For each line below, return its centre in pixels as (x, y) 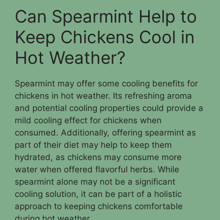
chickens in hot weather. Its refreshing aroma (103, 96)
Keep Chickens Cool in (105, 37)
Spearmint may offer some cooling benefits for (106, 83)
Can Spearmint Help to (106, 16)
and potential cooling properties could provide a (109, 108)
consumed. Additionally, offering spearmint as (105, 132)
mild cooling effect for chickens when (88, 120)
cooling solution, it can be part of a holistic (98, 194)
